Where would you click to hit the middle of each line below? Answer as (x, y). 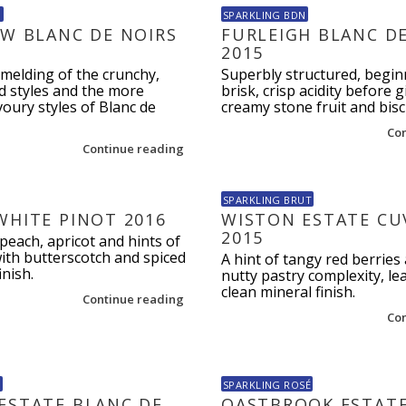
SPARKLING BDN (264, 15)
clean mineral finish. (288, 292)
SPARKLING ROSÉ (267, 385)
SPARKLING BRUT (267, 200)
